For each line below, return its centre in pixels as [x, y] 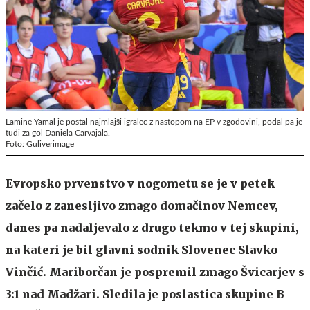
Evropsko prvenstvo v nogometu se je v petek [140, 183]
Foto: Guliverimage [40, 144]
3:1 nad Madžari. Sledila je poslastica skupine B [145, 294]
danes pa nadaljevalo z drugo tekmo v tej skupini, [152, 227]
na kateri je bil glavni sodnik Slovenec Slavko [142, 249]
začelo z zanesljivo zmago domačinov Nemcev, [142, 205]
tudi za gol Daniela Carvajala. [58, 133]
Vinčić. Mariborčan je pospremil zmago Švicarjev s [155, 272]
